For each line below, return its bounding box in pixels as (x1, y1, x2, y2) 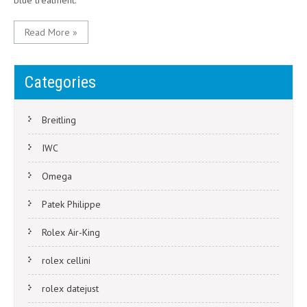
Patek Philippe (42, 198, 101, 211)
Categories (25, 73, 96, 93)
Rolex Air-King (42, 226, 100, 239)
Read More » (25, 26, 77, 39)
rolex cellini (42, 254, 90, 267)
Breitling (42, 114, 76, 127)
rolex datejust (42, 282, 99, 295)
